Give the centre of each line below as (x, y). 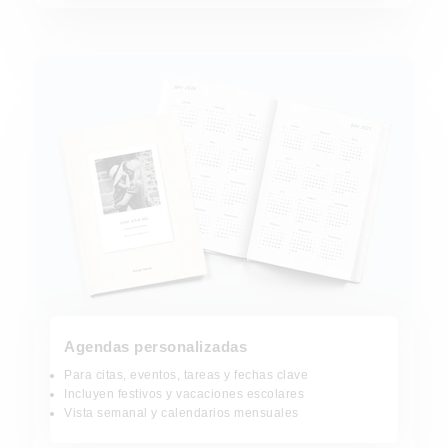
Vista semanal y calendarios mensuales (181, 413)
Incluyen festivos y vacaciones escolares (184, 394)
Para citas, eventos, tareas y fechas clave (186, 375)
